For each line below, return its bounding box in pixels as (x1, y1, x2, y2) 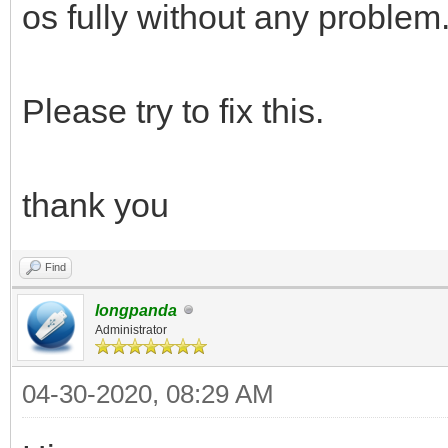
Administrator (95, 322, 167, 337)
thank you (22, 185, 169, 224)
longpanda (95, 301, 177, 319)
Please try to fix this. (22, 91, 333, 130)
